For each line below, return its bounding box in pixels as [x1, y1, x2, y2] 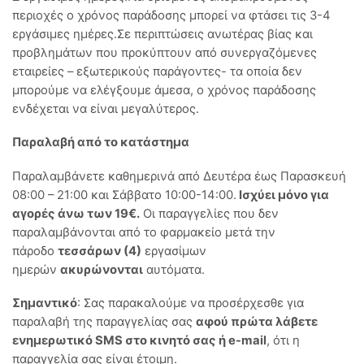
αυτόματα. [143, 262, 205, 277]
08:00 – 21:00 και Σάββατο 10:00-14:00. [12, 187, 236, 202]
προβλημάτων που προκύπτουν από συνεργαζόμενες [12, 45, 317, 60]
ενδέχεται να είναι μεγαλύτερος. [12, 101, 199, 116]
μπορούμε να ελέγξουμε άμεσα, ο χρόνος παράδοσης [12, 82, 316, 97]
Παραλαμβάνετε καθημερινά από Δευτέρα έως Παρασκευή [12, 168, 346, 184]
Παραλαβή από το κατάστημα [12, 135, 189, 150]
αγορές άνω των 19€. [12, 206, 140, 221]
